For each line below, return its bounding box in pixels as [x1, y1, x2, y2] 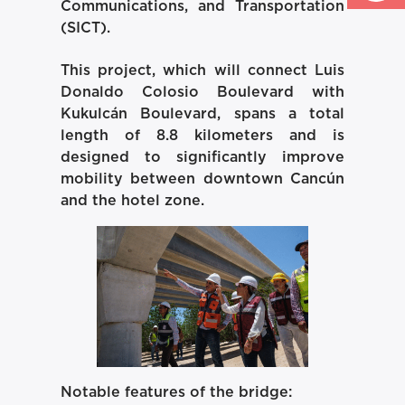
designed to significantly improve [61, 149, 344, 165]
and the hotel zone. [61, 193, 205, 208]
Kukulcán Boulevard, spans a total [61, 106, 344, 121]
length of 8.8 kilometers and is [61, 127, 344, 143]
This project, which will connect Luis [61, 62, 344, 78]
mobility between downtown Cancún [61, 171, 344, 186]
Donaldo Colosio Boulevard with [61, 84, 344, 99]
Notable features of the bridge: [61, 384, 293, 400]
